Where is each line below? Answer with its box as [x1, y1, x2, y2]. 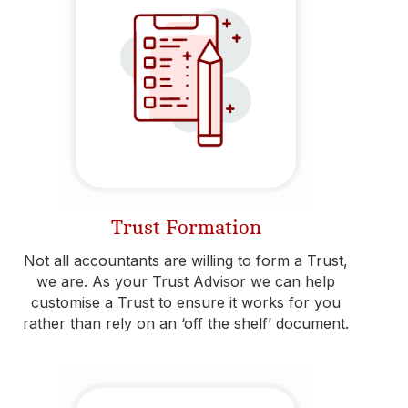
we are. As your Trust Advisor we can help [36, 272, 335, 291]
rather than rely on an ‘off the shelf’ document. [23, 314, 349, 332]
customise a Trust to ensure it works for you [31, 293, 341, 311]
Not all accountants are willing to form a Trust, [24, 251, 348, 270]
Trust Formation [110, 217, 261, 239]
